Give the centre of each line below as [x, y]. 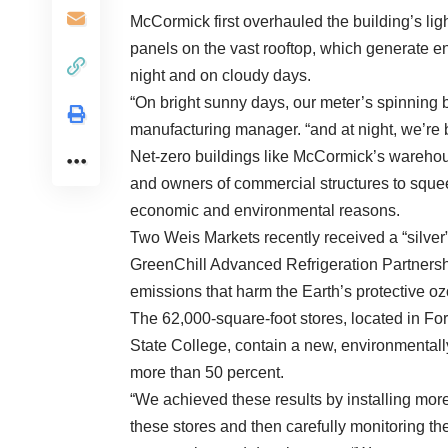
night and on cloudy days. [220, 76]
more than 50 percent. [207, 373]
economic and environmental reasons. [265, 211]
